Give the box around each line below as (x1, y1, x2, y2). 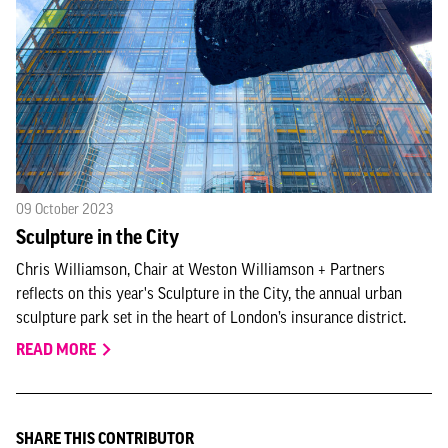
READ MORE (16, 340, 99, 358)
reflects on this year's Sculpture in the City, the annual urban (16, 284, 402, 302)
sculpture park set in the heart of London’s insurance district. (16, 308, 406, 326)
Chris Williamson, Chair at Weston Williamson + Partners (16, 260, 385, 278)
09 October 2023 (16, 201, 113, 217)
